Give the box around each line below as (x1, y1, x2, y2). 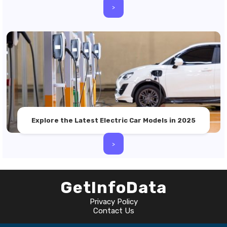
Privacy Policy (89, 197, 138, 206)
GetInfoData (60, 178, 167, 197)
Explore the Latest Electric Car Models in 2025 (31, 117, 196, 124)
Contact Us (93, 206, 134, 215)
